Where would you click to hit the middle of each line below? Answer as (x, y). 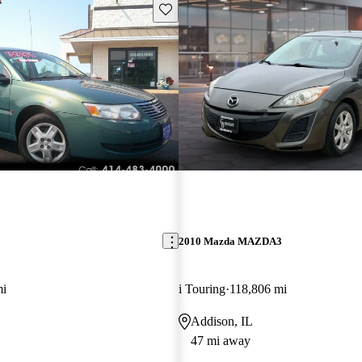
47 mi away (220, 340)
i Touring (202, 288)
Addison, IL (221, 321)
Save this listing (196, 8)
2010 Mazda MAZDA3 (230, 241)
